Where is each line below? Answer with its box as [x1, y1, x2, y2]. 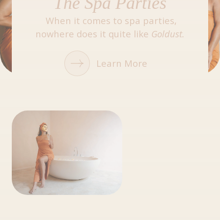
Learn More [96, 57, 147, 70]
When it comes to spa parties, [43, 14, 177, 27]
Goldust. [151, 27, 185, 40]
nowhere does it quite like [35, 27, 151, 40]
